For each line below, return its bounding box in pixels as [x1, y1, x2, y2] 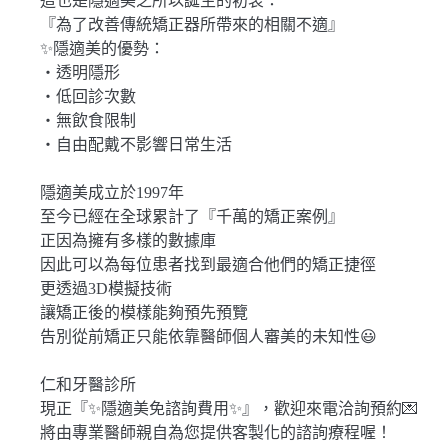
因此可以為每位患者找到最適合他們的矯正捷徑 [40, 256, 376, 273]
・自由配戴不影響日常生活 [40, 136, 232, 153]
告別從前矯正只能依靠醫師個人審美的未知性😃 [40, 328, 377, 345]
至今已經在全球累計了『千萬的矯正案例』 [40, 208, 344, 225]
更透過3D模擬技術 [40, 280, 172, 297]
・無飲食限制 [40, 112, 136, 129]
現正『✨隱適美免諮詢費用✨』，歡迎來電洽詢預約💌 [40, 400, 418, 417]
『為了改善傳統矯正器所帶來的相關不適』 [40, 16, 344, 33]
